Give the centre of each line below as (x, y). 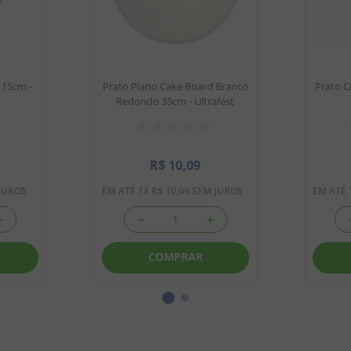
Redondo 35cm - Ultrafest (175, 101)
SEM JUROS (216, 190)
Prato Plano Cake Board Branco (175, 86)
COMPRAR (175, 257)
